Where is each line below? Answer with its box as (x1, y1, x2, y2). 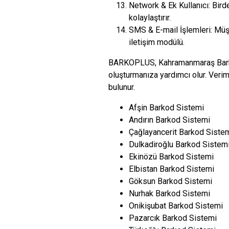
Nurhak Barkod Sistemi (129, 189, 210, 198)
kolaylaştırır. (129, 13, 171, 22)
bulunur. (108, 82, 135, 92)
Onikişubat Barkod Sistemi (129, 201, 223, 211)
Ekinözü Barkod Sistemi (129, 152, 214, 162)
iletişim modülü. (129, 37, 185, 47)
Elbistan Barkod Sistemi (129, 164, 214, 174)
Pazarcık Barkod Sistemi (129, 213, 217, 223)
